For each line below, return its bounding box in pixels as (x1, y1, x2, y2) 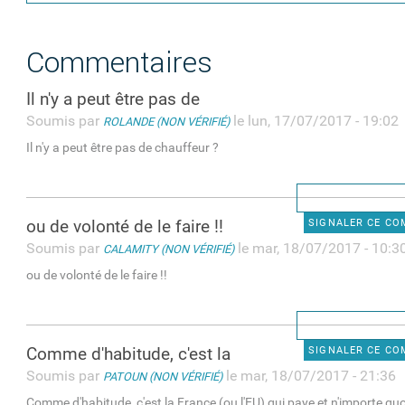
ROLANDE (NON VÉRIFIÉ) (103, 115, 231, 129)
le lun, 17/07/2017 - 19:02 (230, 112, 400, 130)
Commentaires (26, 44, 213, 80)
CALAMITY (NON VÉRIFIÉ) (103, 242, 235, 257)
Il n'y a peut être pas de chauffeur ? (26, 140, 220, 156)
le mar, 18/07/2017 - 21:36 (222, 367, 397, 385)
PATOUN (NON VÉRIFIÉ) (103, 370, 223, 384)
